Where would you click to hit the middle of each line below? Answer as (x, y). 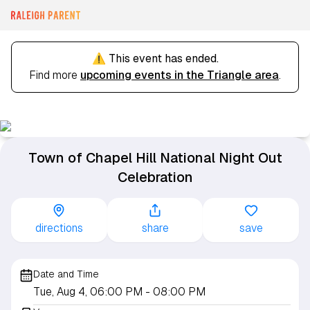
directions (59, 228)
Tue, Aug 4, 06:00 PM (89, 292)
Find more (55, 75)
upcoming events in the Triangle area (180, 75)
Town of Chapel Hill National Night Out (155, 158)
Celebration (155, 177)
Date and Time (66, 274)
